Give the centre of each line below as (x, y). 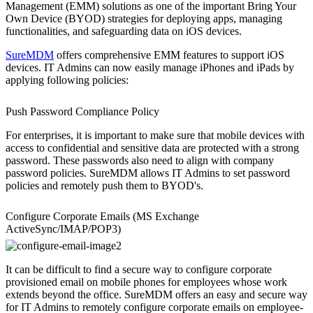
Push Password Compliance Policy (82, 111)
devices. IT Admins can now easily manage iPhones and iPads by (150, 67)
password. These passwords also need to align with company (140, 160)
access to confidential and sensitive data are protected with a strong (152, 147)
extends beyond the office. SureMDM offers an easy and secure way (156, 295)
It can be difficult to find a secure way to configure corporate (139, 270)
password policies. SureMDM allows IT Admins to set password (148, 173)
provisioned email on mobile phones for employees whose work (146, 282)
